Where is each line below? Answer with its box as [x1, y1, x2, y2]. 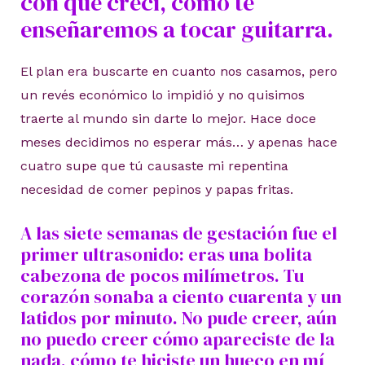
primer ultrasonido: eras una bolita [20, 241, 312, 266]
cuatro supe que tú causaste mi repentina [20, 158, 288, 174]
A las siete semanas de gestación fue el [20, 220, 337, 245]
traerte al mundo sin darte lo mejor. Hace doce [20, 111, 316, 127]
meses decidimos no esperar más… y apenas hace [20, 134, 337, 151]
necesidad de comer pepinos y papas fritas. [20, 182, 293, 198]
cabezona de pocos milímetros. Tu [20, 262, 304, 288]
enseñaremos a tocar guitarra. [20, 14, 333, 46]
